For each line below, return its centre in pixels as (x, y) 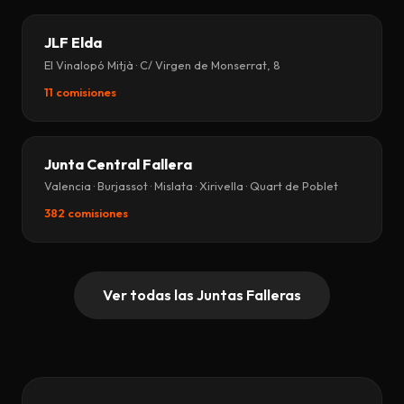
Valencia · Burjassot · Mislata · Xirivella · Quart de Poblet (191, 186)
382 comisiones (86, 213)
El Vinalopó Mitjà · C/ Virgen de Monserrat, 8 (162, 64)
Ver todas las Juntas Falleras (202, 295)
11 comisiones (80, 92)
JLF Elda (73, 43)
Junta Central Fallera (118, 164)
